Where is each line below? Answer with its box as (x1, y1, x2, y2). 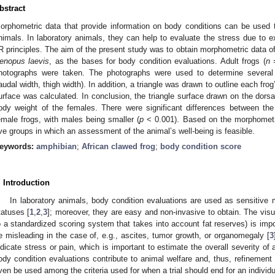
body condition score (160, 142, 241, 152)
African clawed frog (82, 142, 155, 152)
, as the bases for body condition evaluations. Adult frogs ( (49, 56, 266, 66)
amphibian (36, 142, 77, 152)
